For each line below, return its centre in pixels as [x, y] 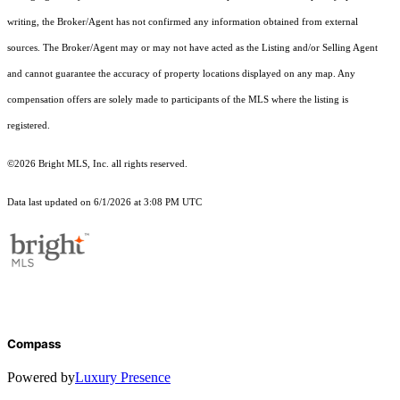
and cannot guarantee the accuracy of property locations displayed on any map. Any [181, 74]
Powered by [41, 378]
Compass [34, 344]
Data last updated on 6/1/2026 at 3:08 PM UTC [104, 203]
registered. [29, 126]
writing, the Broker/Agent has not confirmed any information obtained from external [183, 22]
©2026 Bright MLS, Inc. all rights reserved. [97, 164]
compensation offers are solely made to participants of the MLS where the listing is [178, 100]
